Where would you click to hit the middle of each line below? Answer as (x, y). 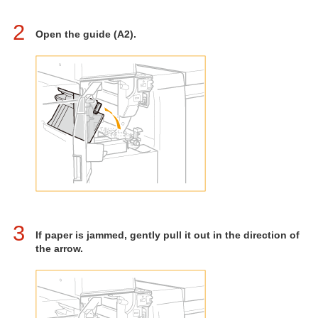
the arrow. (59, 248)
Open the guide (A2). (86, 34)
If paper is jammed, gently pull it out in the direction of (168, 235)
